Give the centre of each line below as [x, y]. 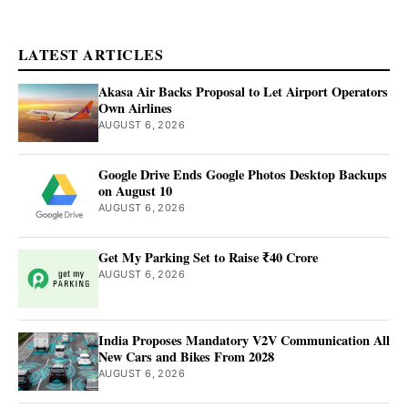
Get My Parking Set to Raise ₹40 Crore [208, 258]
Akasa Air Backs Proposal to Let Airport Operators [243, 92]
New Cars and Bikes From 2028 [186, 357]
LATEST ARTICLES [91, 55]
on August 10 [135, 191]
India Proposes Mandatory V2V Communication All [244, 341]
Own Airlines [135, 108]
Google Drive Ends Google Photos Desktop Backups [243, 175]
